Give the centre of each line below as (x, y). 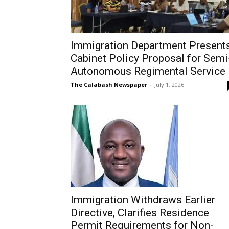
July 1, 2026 (169, 85)
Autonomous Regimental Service (148, 71)
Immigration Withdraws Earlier (143, 200)
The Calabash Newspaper (109, 85)
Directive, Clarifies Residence (140, 213)
